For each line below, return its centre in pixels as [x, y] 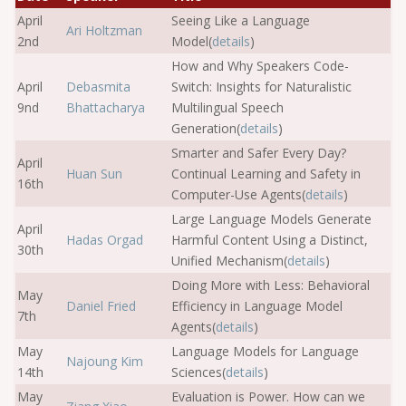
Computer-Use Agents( [238, 194]
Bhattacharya [106, 107]
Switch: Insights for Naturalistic [261, 87]
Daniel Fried [101, 306]
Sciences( [198, 372]
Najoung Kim [105, 361]
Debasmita [98, 87]
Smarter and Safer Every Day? [259, 153]
